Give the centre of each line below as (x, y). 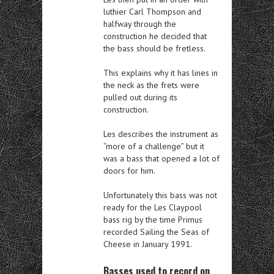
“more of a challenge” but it (154, 146)
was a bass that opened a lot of (161, 158)
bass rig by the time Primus (153, 219)
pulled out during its (140, 97)
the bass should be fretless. (154, 48)
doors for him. (129, 170)
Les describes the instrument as (161, 134)
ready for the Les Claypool (153, 207)
